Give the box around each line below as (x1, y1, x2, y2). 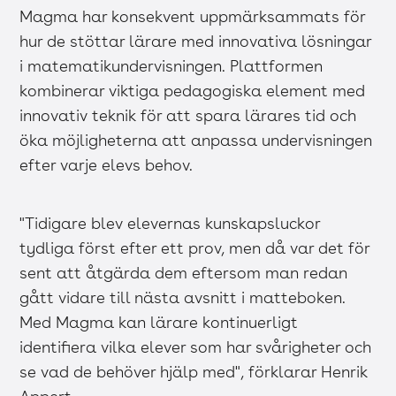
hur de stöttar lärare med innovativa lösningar (19, 31, 372, 50)
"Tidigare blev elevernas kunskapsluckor (19, 213, 321, 232)
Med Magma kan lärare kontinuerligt (19, 312, 299, 331)
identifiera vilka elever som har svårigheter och (19, 337, 372, 356)
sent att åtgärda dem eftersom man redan (19, 263, 348, 282)
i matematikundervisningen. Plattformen (19, 56, 324, 75)
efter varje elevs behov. (19, 155, 194, 174)
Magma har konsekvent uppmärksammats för (19, 6, 366, 26)
